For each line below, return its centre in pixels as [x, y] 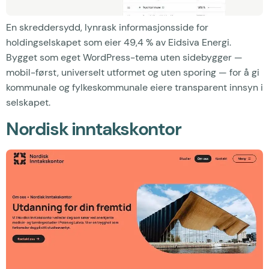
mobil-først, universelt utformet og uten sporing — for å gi [133, 72]
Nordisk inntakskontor [94, 129]
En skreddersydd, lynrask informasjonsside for [107, 27]
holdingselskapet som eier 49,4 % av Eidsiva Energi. [119, 42]
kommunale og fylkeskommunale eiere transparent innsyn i [134, 87]
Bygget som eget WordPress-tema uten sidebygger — [124, 57]
